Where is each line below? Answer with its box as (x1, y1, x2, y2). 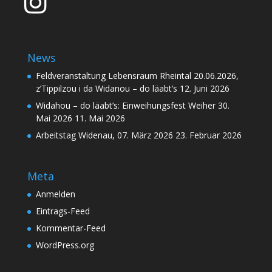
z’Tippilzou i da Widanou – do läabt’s (35, 83, 177, 95)
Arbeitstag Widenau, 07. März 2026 (35, 129, 173, 141)
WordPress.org (35, 239, 94, 251)
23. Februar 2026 (175, 129, 242, 141)
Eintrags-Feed (35, 205, 90, 217)
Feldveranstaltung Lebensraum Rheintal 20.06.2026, (35, 70, 239, 82)
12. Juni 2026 (179, 83, 229, 95)
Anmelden (35, 188, 75, 200)
